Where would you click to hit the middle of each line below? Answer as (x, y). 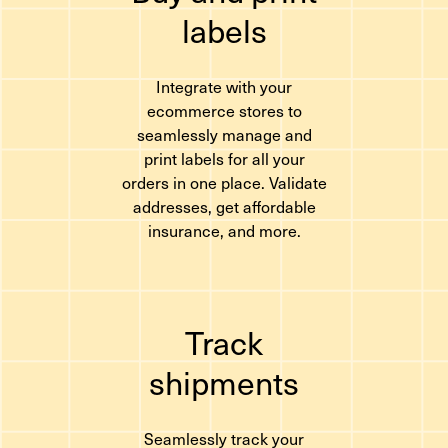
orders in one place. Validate (224, 182)
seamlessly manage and (224, 134)
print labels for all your (224, 158)
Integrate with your (224, 86)
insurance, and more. (224, 230)
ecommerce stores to (224, 110)
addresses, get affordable (224, 206)
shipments (224, 382)
